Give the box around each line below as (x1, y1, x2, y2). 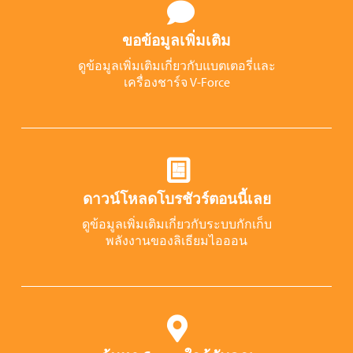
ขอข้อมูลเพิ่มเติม (122, 30, 231, 50)
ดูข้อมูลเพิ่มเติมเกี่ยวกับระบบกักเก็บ (81, 215, 272, 232)
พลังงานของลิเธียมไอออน (106, 232, 247, 248)
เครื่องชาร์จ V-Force (123, 73, 230, 90)
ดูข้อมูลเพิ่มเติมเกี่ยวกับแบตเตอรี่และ (77, 57, 276, 73)
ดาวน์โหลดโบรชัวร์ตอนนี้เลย (82, 188, 271, 208)
